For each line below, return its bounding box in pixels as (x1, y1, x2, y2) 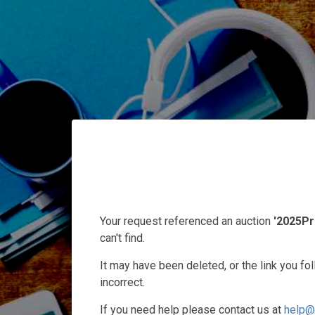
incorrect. (100, 276, 145, 289)
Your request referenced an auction (100, 214, 274, 228)
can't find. (100, 231, 145, 245)
